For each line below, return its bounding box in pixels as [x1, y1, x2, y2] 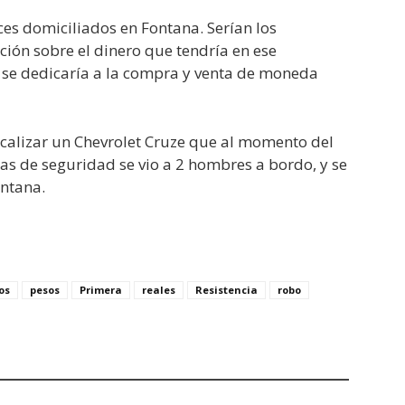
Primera [80, 283, 122, 297]
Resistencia [195, 283, 258, 297]
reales [142, 283, 175, 297]
